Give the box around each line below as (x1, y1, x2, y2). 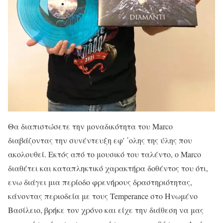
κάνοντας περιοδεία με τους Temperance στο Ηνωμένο (8, 190, 198, 201)
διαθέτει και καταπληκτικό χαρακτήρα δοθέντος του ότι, (8, 162, 208, 173)
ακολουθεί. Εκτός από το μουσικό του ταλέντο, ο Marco (8, 148, 201, 159)
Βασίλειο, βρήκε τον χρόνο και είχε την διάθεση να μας (8, 204, 204, 215)
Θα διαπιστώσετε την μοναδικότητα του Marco (8, 120, 173, 131)
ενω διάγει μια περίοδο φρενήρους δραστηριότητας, (8, 176, 192, 187)
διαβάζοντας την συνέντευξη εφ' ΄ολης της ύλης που (8, 134, 192, 145)
